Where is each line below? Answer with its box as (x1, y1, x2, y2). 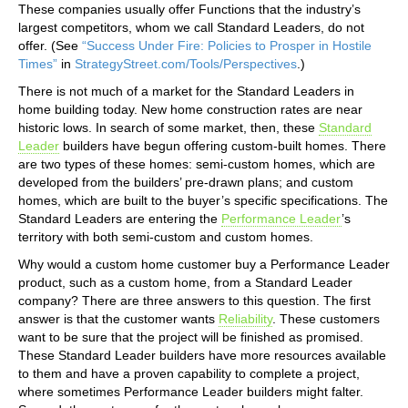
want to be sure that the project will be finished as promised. (18, 329, 363, 344)
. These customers (272, 311, 380, 326)
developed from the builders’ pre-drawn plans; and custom (18, 174, 353, 189)
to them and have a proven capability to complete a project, (18, 365, 360, 381)
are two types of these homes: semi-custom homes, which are (18, 156, 375, 171)
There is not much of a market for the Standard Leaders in (18, 83, 354, 98)
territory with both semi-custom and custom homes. (18, 229, 313, 244)
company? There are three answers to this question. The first (18, 292, 371, 308)
